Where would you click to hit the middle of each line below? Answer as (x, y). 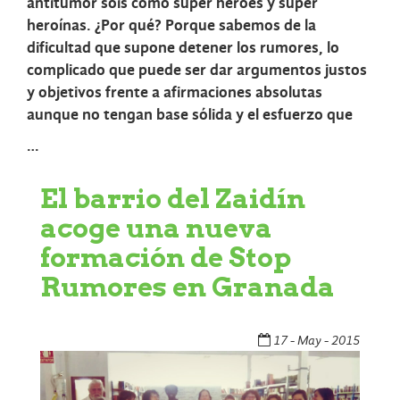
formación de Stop (166, 257)
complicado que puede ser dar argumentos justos (197, 70)
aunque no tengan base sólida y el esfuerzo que (190, 114)
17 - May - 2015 (315, 340)
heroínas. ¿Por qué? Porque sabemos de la (171, 25)
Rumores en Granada (187, 286)
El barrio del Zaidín (173, 198)
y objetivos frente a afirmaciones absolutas (175, 92)
